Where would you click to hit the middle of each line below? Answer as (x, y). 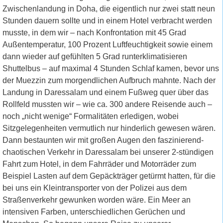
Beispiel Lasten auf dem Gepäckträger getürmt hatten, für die (109, 176)
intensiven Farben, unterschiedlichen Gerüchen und (94, 212)
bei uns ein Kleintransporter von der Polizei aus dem (95, 188)
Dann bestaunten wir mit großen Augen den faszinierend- (103, 140)
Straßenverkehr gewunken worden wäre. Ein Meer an (97, 200)
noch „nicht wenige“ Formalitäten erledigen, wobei (91, 116)
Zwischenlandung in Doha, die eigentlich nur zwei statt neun (109, 8)
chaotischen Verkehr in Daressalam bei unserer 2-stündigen (108, 152)
